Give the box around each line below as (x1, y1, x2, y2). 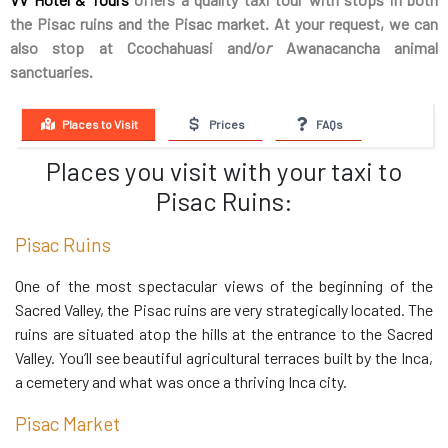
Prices (208, 117, 245, 132)
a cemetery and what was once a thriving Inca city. (15, 372, 347, 392)
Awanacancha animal (285, 37, 439, 57)
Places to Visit (61, 117, 138, 132)
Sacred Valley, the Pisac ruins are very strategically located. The (15, 300, 433, 320)
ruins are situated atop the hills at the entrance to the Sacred (15, 324, 433, 344)
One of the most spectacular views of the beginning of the (15, 276, 433, 296)
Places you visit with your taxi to (46, 155, 402, 186)
